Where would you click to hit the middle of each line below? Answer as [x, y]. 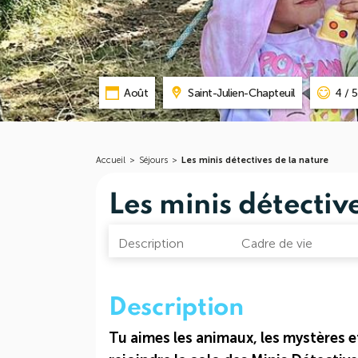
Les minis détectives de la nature [255, 160]
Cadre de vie [276, 243]
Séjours [153, 160]
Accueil [111, 160]
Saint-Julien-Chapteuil [241, 93]
